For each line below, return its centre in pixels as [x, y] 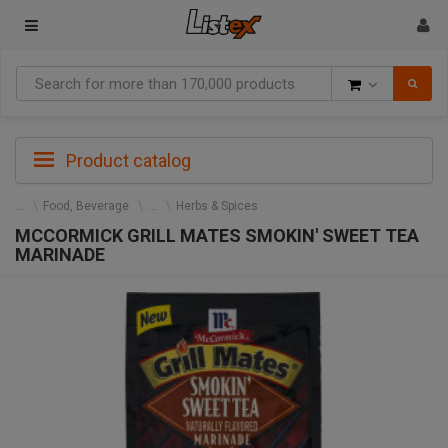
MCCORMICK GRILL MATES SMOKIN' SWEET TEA [217, 235]
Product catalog [126, 160]
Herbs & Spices [217, 206]
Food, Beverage [86, 206]
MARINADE [60, 254]
